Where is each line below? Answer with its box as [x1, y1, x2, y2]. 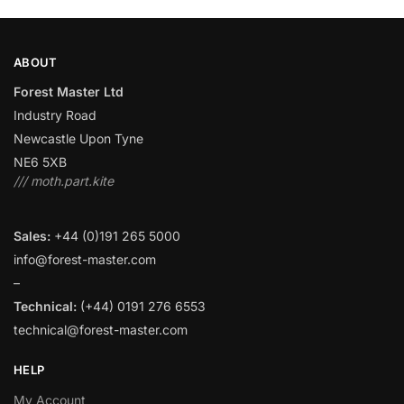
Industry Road [14, 107, 96, 124]
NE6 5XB [14, 154, 67, 170]
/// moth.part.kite [14, 173, 114, 189]
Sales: [14, 228, 50, 244]
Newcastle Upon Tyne [14, 131, 143, 147]
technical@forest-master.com [14, 322, 188, 338]
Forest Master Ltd [14, 84, 124, 100]
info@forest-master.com [14, 252, 156, 268]
